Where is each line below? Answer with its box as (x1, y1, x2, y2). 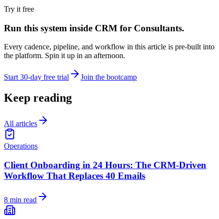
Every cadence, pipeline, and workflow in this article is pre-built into (4, 43, 215, 51)
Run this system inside (4, 22, 95, 33)
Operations (4, 142, 38, 151)
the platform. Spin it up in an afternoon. (4, 51, 125, 60)
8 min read (4, 195, 37, 204)
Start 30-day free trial (4, 73, 69, 82)
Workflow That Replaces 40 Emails (4, 170, 145, 181)
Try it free (4, 4, 34, 13)
